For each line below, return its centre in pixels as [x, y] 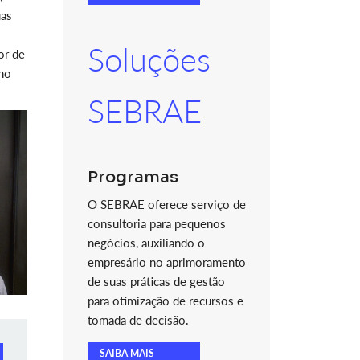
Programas [133, 177]
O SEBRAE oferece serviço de [166, 204]
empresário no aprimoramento [166, 262]
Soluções [149, 59]
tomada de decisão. [138, 320]
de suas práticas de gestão [156, 281]
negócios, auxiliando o [146, 243]
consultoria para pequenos [156, 223]
